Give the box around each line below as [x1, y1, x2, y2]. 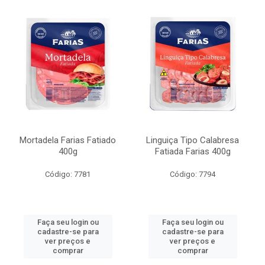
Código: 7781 [45, 170, 91, 179]
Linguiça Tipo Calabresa [146, 135, 239, 146]
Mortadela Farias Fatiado [20, 135, 116, 146]
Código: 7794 [170, 170, 215, 179]
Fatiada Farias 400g [154, 146, 231, 157]
